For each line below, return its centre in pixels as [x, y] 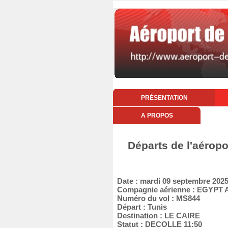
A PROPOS [157, 116]
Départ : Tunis [140, 207]
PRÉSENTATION [164, 98]
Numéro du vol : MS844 [156, 198]
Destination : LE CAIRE [156, 216]
